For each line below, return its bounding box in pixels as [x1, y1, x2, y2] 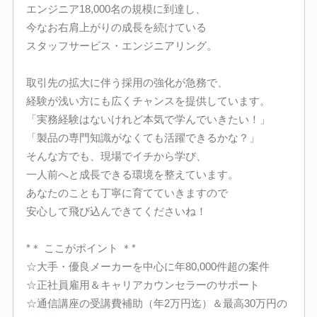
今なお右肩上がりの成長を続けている [25, 21, 207, 33]
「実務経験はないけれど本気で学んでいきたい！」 [25, 113, 270, 125]
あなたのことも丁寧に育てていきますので [25, 186, 228, 199]
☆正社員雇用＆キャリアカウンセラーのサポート [25, 278, 260, 291]
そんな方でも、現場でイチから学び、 [25, 149, 207, 162]
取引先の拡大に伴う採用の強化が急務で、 [25, 76, 228, 88]
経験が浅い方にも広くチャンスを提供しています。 [25, 94, 270, 107]
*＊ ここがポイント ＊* [25, 241, 136, 254]
